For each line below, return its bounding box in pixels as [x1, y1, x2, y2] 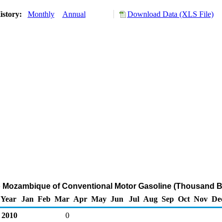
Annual [62, 10, 86, 18]
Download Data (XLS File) [127, 10, 214, 18]
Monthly [27, 10, 55, 18]
